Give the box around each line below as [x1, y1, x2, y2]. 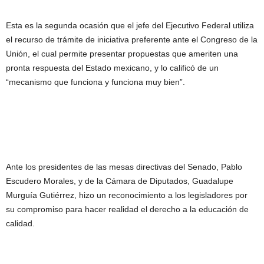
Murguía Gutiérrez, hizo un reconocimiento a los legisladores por [6, 190, 247, 200]
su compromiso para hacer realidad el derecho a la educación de [6, 204, 249, 214]
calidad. [6, 219, 35, 228]
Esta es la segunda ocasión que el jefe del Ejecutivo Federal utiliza [6, 21, 254, 30]
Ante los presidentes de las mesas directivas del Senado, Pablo [6, 162, 242, 171]
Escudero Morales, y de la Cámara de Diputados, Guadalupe [6, 176, 233, 186]
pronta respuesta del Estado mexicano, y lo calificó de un [6, 63, 219, 72]
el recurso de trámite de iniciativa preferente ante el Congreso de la [6, 35, 258, 44]
